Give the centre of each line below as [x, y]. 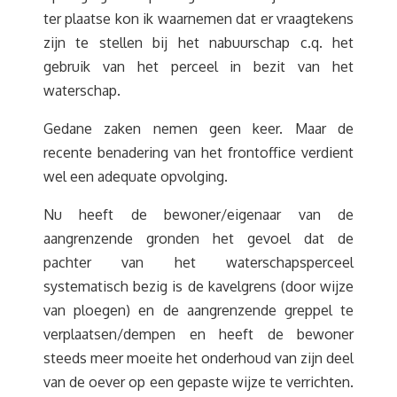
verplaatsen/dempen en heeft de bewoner [198, 334]
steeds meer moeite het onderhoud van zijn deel [198, 358]
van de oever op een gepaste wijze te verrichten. [198, 382]
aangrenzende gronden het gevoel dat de [198, 238]
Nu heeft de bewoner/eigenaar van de [198, 214]
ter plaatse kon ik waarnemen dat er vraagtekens [198, 19]
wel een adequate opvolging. [136, 176]
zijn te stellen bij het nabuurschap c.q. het [198, 43]
